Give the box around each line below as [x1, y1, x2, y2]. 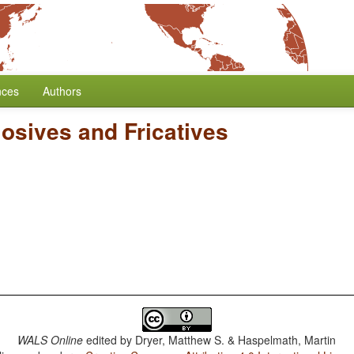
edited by [83, 332, 136, 348]
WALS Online [17, 332, 84, 348]
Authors [43, 83, 81, 99]
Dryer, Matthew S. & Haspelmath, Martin [135, 332, 337, 348]
